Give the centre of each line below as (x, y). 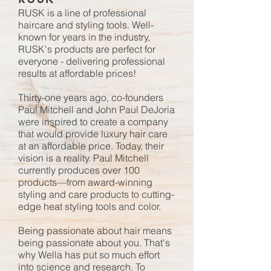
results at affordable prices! (77, 73)
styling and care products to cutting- (96, 194)
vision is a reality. (56, 158)
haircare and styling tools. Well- (86, 25)
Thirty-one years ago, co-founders (91, 97)
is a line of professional (96, 13)
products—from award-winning (85, 182)
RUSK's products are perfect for (87, 49)
